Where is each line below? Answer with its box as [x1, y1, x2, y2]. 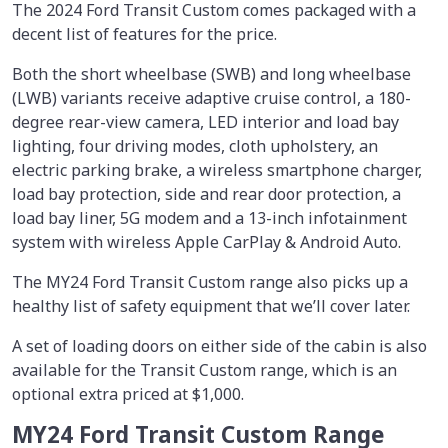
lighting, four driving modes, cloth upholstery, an [12, 134, 378, 157]
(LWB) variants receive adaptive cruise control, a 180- [12, 86, 411, 109]
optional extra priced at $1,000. [12, 382, 244, 405]
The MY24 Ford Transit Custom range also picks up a [12, 270, 408, 293]
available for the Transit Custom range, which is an [12, 358, 397, 381]
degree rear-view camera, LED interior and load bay [12, 110, 399, 133]
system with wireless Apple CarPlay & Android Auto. [12, 230, 401, 253]
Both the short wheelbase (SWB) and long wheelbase [12, 62, 411, 85]
